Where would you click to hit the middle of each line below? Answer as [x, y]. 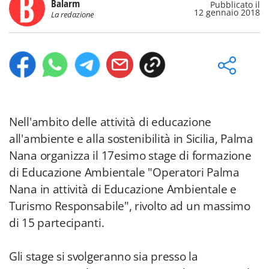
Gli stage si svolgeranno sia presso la [104, 256]
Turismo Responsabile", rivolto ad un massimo [130, 206]
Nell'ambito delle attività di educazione [110, 122]
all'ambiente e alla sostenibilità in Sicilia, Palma [131, 139]
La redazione [72, 14]
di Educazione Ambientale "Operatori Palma [124, 172]
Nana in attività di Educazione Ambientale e [123, 189]
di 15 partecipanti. [57, 223]
